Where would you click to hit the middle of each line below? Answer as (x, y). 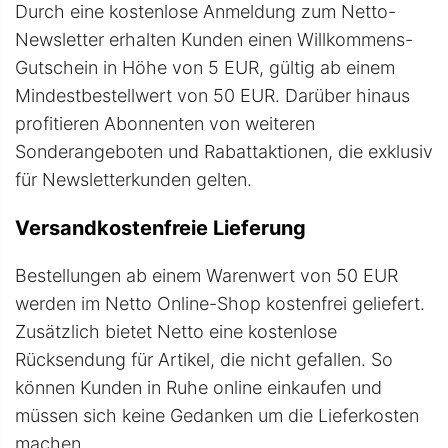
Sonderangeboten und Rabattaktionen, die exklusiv (224, 152)
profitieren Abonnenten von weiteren (165, 124)
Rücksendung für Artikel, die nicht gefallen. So (204, 360)
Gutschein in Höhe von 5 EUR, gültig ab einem (205, 68)
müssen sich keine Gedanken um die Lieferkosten (217, 416)
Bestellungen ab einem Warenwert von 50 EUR (206, 276)
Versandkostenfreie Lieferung (160, 228)
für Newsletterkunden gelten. (133, 180)
